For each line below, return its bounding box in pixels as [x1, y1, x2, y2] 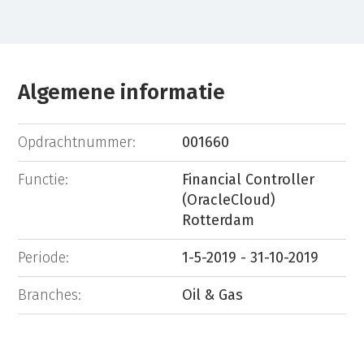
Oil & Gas [182, 285, 243, 304]
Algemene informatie [18, 80, 226, 106]
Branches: [18, 285, 82, 304]
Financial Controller [182, 170, 314, 188]
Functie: [18, 170, 69, 188]
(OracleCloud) [182, 190, 275, 209]
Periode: [18, 248, 70, 266]
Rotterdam [182, 210, 254, 229]
